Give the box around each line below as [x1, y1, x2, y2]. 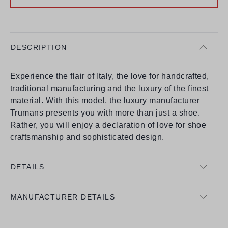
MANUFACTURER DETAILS [11, 192, 115, 201]
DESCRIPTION [11, 43, 67, 51]
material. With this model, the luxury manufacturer [10, 96, 200, 105]
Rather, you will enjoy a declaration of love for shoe [10, 120, 207, 129]
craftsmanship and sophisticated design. [10, 132, 164, 141]
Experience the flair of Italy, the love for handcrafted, [10, 71, 209, 80]
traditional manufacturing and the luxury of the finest [10, 83, 209, 93]
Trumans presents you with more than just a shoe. [10, 108, 201, 117]
